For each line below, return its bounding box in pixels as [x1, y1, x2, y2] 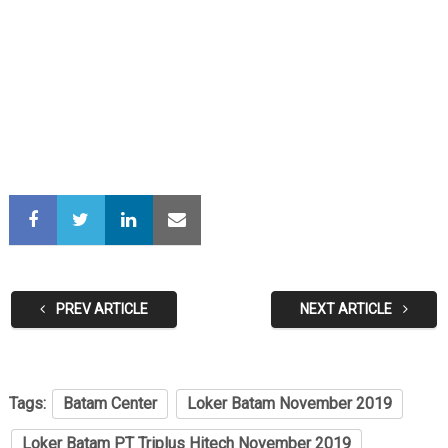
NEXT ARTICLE [300, 301, 396, 318]
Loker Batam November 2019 [186, 394, 392, 414]
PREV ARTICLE [52, 301, 148, 318]
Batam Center [62, 394, 157, 414]
